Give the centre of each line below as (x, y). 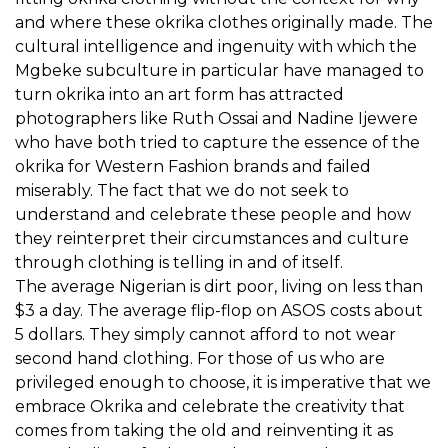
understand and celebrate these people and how (213, 215)
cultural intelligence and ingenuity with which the (216, 47)
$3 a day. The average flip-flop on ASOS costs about (219, 311)
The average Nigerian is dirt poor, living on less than (219, 287)
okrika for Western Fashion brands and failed (193, 167)
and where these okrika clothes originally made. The (224, 23)
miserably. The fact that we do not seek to (182, 191)
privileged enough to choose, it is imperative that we (223, 383)
